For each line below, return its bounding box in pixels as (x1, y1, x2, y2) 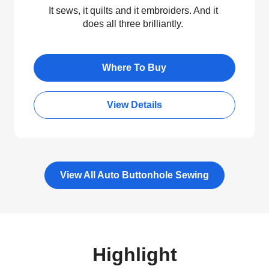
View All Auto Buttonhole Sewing (60, 169, 209, 180)
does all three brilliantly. (83, 18, 184, 29)
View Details (106, 99, 162, 110)
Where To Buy (102, 62, 167, 73)
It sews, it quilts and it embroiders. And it (48, 5, 218, 16)
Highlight (92, 243, 177, 265)
